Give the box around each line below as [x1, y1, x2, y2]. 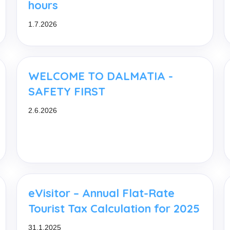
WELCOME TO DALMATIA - [28, 68, 173, 83]
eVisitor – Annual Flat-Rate [28, 185, 175, 200]
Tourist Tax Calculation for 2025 [28, 201, 200, 216]
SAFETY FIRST [28, 84, 105, 99]
